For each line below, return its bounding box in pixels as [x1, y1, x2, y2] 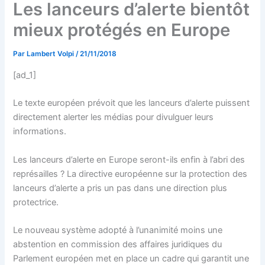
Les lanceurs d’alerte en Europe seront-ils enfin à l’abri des [13, 154, 245, 165]
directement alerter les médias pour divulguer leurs [13, 112, 214, 123]
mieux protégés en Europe [13, 20, 231, 41]
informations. [13, 126, 67, 137]
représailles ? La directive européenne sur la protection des [13, 168, 248, 179]
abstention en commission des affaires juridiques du [13, 239, 222, 250]
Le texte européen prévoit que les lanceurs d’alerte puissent [13, 98, 250, 109]
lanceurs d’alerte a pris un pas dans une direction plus [13, 182, 228, 193]
